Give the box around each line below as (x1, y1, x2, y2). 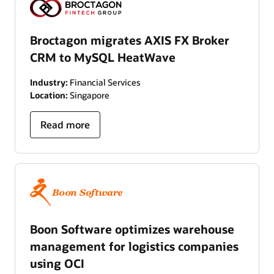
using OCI (30, 256, 84, 272)
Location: (30, 89, 68, 101)
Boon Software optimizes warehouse (30, 221, 234, 237)
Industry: (30, 76, 68, 88)
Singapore (68, 89, 109, 101)
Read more (40, 117, 90, 131)
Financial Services (68, 76, 141, 88)
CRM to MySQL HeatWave (30, 49, 176, 65)
